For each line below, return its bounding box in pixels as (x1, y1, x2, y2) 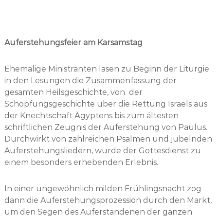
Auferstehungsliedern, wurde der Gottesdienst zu (4, 146, 201, 155)
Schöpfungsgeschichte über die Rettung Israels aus (4, 99, 207, 109)
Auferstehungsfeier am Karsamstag (4, 38, 143, 47)
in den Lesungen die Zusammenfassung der (4, 76, 177, 85)
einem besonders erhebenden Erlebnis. (4, 158, 158, 167)
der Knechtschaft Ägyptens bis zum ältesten (4, 111, 179, 120)
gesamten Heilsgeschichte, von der (4, 88, 143, 97)
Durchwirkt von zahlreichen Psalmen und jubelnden (4, 134, 212, 144)
